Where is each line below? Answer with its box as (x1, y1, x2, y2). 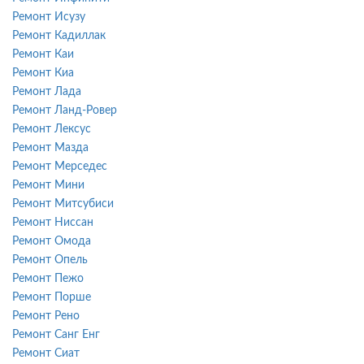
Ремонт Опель (12, 253, 88, 266)
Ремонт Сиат (12, 347, 80, 359)
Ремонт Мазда (12, 141, 89, 154)
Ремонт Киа (12, 67, 74, 79)
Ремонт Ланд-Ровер (12, 104, 117, 116)
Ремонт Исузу (12, 11, 85, 23)
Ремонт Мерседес (12, 160, 107, 172)
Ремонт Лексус (12, 123, 91, 135)
